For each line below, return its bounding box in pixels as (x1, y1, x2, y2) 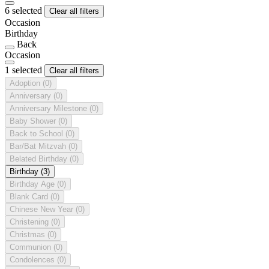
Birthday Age (10, 179, 57, 189)
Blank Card (10, 192, 50, 201)
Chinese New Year (10, 204, 76, 214)
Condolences (10, 255, 57, 264)
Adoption (10, 78, 43, 88)
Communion (10, 242, 53, 252)
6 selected (5, 5, 44, 16)
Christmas (10, 229, 47, 239)
